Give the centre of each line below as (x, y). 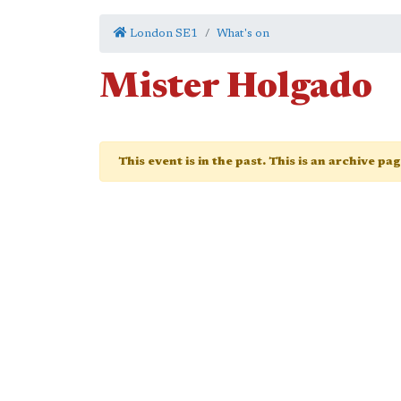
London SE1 (162, 34)
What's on (243, 34)
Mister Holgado (236, 89)
